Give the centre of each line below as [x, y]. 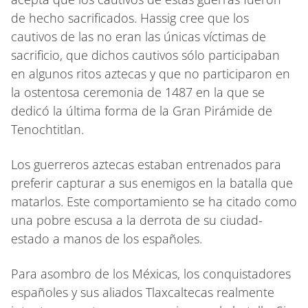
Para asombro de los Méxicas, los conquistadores [151, 273]
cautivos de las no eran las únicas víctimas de [139, 36]
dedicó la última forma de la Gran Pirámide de [142, 110]
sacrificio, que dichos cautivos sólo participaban [145, 55]
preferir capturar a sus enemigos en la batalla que [152, 183]
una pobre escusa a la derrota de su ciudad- [137, 220]
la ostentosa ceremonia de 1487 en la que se [138, 92]
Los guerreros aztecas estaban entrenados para [146, 164]
